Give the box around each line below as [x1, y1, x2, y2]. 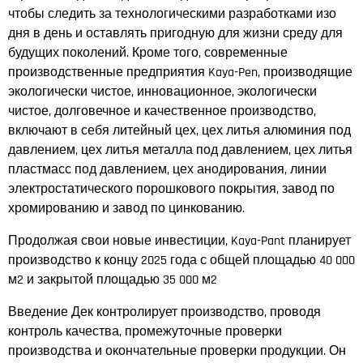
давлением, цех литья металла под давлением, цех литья [8, 141, 352, 159]
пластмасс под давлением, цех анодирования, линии [8, 160, 327, 178]
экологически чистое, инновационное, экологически [8, 83, 317, 100]
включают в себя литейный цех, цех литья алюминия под [8, 122, 351, 139]
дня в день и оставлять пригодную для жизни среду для [8, 24, 343, 42]
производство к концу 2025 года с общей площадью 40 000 [8, 251, 355, 269]
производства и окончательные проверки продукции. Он [8, 342, 346, 360]
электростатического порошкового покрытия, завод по [8, 180, 335, 198]
